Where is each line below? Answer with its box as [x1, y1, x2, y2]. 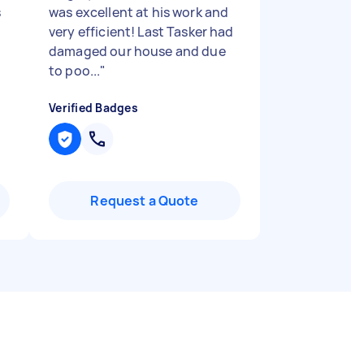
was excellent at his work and [49, 3, 229, 21]
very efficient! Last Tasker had [49, 23, 234, 41]
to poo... [49, 62, 101, 80]
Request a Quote [90, 192, 199, 210]
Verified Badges [49, 100, 138, 115]
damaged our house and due [49, 42, 226, 60]
